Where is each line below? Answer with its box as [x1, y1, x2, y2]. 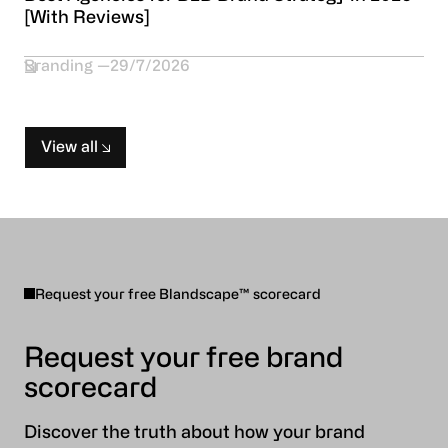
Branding [24, 58, 93, 75]
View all [40, 139, 98, 156]
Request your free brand [23, 345, 343, 374]
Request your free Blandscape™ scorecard [35, 287, 322, 303]
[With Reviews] [24, 10, 150, 28]
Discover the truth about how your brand [23, 424, 365, 442]
